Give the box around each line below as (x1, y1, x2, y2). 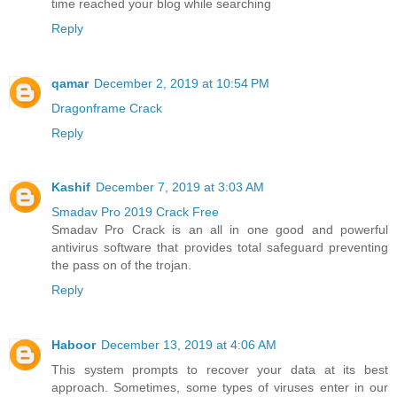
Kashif (51, 180, 90, 195)
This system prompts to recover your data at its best (51, 362, 388, 378)
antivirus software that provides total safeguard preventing (51, 240, 388, 255)
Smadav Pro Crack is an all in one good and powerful (51, 222, 388, 237)
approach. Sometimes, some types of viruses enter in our (51, 380, 388, 395)
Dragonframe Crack (51, 100, 162, 115)
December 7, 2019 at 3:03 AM (96, 180, 264, 195)
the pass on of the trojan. (51, 258, 191, 273)
